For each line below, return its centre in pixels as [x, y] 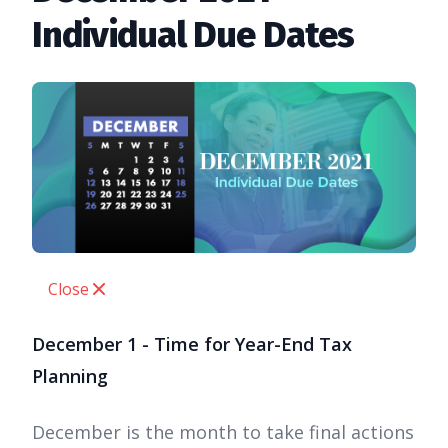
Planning [70, 376]
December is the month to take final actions [223, 432]
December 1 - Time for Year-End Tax [192, 344]
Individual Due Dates [193, 35]
